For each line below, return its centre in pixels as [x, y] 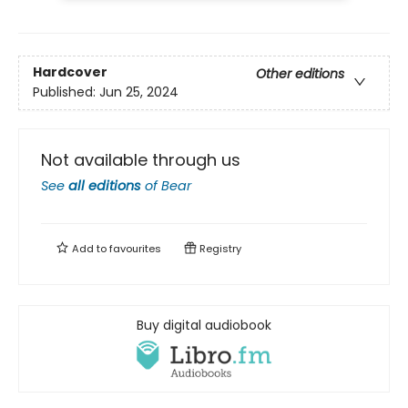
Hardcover [70, 72]
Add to [89, 249]
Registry [219, 249]
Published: [66, 92]
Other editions [300, 74]
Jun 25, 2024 [139, 92]
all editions [105, 186]
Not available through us [141, 160]
